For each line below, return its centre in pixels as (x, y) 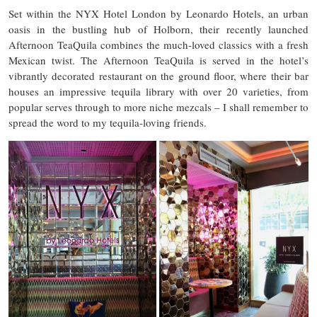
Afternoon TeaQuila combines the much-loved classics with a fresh (158, 45)
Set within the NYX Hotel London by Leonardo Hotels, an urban (158, 13)
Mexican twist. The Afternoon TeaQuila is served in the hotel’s (158, 60)
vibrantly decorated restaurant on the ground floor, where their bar (158, 76)
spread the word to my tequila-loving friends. (108, 122)
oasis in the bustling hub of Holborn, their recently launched (158, 29)
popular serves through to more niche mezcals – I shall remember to (158, 107)
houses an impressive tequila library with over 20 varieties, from (158, 91)
